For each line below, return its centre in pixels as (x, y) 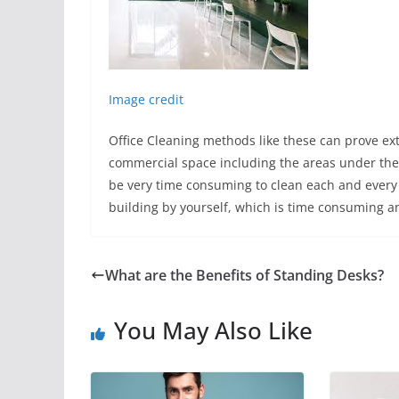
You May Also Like (213, 330)
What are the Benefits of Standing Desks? (244, 275)
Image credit (146, 99)
